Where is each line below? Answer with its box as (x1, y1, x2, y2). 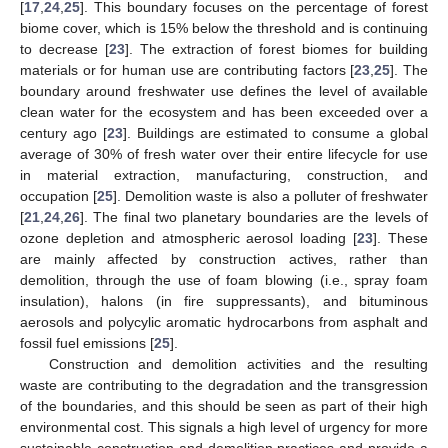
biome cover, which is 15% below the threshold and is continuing (20, 20, 428, 37)
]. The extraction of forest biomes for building (124, 41, 429, 58)
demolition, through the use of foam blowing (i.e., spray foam (20, 272, 428, 289)
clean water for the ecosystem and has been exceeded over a (20, 104, 428, 121)
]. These (373, 230, 429, 247)
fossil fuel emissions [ (20, 335, 154, 352)
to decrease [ (20, 41, 109, 58)
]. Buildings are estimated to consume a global (122, 125, 429, 142)
